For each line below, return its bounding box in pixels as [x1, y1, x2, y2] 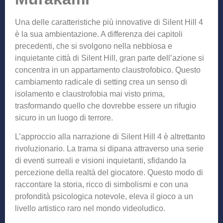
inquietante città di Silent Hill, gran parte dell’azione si [15, 53, 204, 62]
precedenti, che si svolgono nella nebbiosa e [15, 41, 172, 50]
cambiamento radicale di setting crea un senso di [15, 77, 187, 86]
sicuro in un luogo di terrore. [15, 113, 113, 122]
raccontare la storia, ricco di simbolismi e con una [15, 180, 188, 189]
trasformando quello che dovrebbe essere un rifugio [15, 101, 196, 110]
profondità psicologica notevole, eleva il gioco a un [15, 192, 193, 201]
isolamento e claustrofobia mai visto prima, [15, 89, 165, 98]
